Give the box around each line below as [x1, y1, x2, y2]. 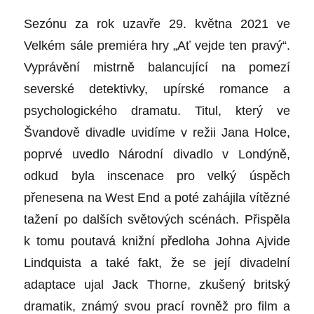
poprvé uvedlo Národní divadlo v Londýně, [24, 147, 290, 162]
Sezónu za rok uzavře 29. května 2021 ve [24, 17, 290, 32]
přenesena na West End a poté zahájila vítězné [24, 191, 290, 205]
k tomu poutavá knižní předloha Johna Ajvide [24, 234, 290, 249]
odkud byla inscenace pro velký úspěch [24, 169, 290, 184]
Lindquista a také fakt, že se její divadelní [24, 256, 290, 271]
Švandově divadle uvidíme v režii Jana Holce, [24, 125, 290, 140]
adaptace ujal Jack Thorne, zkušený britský [24, 278, 290, 292]
